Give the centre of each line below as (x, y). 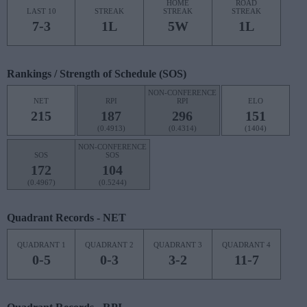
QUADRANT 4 (246, 245)
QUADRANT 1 (41, 245)
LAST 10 (41, 11)
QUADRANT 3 (178, 245)
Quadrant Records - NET (66, 218)
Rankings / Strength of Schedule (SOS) (97, 74)
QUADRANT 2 (109, 245)
